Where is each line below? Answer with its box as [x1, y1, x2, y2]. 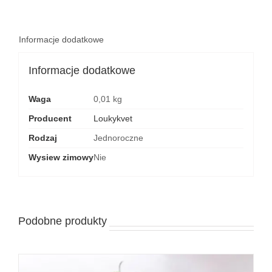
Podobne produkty [18, 215, 107, 228]
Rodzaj [28, 132, 57, 143]
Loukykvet [93, 113, 132, 123]
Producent [28, 113, 72, 123]
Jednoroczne [93, 132, 143, 143]
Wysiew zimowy [28, 152, 93, 162]
